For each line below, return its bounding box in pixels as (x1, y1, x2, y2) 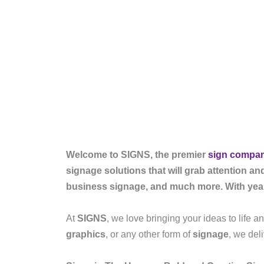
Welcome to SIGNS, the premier (66, 150, 208, 160)
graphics (66, 229, 105, 239)
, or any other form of (105, 229, 193, 239)
